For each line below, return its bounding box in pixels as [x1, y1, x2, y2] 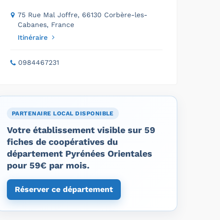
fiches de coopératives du [7, 136, 118, 147]
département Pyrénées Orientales [7, 148, 152, 159]
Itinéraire [18, 33, 48, 41]
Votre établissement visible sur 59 [7, 124, 155, 135]
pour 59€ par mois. [7, 160, 89, 170]
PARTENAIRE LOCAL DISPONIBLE [12, 110, 114, 117]
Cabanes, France [18, 20, 74, 28]
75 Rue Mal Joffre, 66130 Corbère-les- [18, 10, 147, 19]
